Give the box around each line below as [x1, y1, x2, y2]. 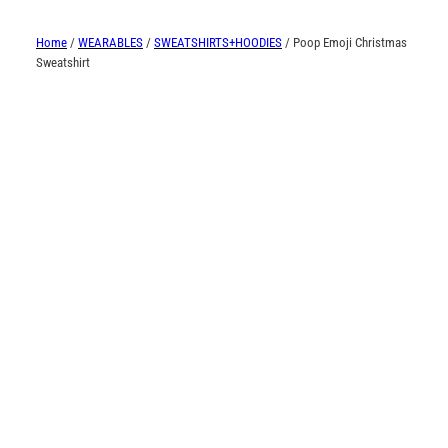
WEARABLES [78, 34, 143, 50]
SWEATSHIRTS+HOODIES [154, 34, 282, 50]
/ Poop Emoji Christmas [282, 34, 407, 50]
